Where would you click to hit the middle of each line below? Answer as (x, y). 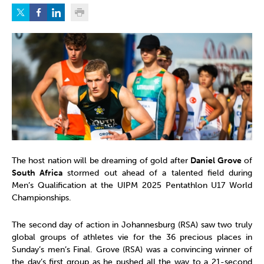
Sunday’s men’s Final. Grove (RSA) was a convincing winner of (132, 250)
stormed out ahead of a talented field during (158, 173)
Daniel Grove (216, 161)
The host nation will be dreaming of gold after (101, 161)
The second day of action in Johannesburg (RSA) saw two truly (132, 225)
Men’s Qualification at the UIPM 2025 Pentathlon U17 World (132, 186)
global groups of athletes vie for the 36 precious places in (132, 237)
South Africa (37, 173)
